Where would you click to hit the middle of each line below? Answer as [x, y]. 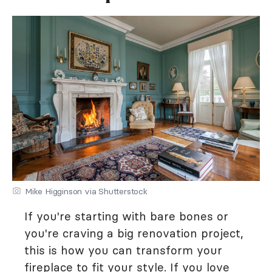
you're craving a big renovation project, [134, 233]
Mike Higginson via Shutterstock [86, 192]
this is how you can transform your [123, 250]
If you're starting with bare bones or [126, 216]
